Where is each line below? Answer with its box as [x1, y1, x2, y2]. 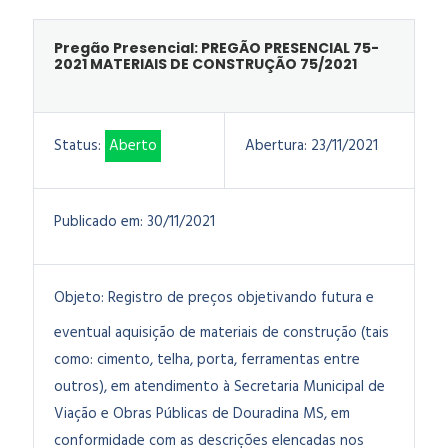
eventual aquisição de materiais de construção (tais [54, 321, 389, 345]
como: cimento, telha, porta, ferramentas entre [54, 348, 360, 372]
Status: [54, 134, 101, 158]
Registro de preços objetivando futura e [108, 286, 374, 310]
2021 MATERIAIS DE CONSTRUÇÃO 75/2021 [54, 54, 357, 74]
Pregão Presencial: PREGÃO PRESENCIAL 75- [54, 38, 379, 58]
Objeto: [54, 286, 104, 310]
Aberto [109, 134, 157, 158]
